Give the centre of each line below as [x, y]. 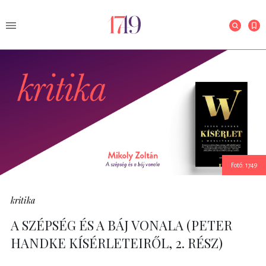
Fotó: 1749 [244, 165]
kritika [23, 201]
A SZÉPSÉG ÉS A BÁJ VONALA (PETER [121, 225]
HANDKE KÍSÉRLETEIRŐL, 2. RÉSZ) [117, 243]
